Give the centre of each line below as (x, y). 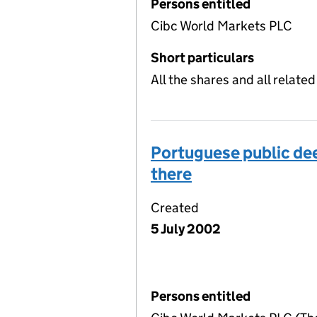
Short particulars (202, 57)
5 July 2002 (186, 229)
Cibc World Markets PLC (221, 25)
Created (175, 207)
